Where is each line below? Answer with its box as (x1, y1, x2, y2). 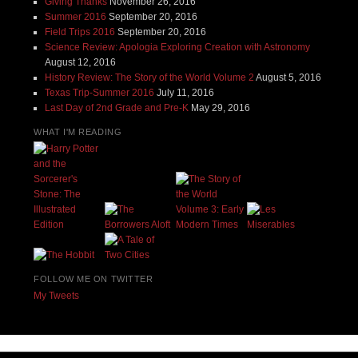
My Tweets (34, 290, 80, 302)
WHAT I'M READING (34, 126, 122, 137)
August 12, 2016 (44, 57, 116, 69)
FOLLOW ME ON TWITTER (34, 273, 153, 284)
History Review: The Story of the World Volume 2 (44, 72, 254, 84)
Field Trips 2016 (44, 26, 115, 38)
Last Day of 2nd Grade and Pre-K (44, 102, 189, 114)
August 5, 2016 (255, 72, 321, 84)
